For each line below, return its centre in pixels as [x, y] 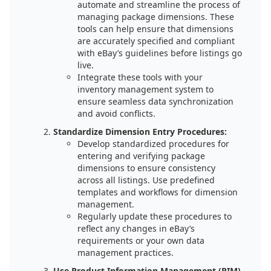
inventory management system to [145, 89]
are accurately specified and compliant [156, 41]
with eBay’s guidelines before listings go [160, 53]
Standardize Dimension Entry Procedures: [140, 132]
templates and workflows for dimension [158, 192]
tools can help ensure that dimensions [155, 29]
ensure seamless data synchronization [155, 101]
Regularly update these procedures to [155, 216]
